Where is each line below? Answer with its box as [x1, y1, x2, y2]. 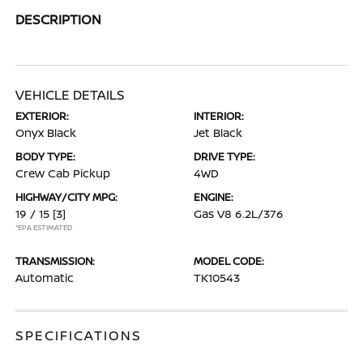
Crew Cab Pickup [15, 164, 111, 181]
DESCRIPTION [15, 10, 102, 28]
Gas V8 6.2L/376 [194, 205, 284, 221]
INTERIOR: [194, 108, 244, 123]
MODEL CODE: [194, 253, 264, 268]
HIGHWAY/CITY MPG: [15, 189, 118, 204]
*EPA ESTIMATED [15, 221, 73, 233]
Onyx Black [15, 124, 77, 140]
